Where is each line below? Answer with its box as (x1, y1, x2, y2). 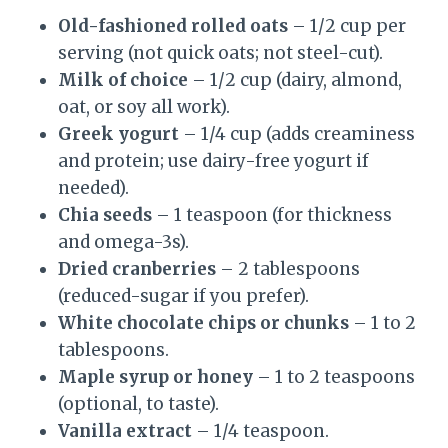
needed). (58, 177, 129, 200)
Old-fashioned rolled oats (58, 15, 288, 38)
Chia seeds (58, 204, 152, 227)
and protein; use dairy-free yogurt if (58, 150, 369, 173)
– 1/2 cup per (288, 15, 406, 38)
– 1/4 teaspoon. (192, 420, 329, 443)
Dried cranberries (58, 258, 216, 281)
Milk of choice (58, 69, 188, 92)
